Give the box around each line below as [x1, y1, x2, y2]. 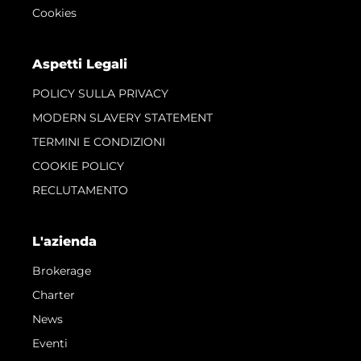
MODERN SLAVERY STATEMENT [32, 110, 213, 125]
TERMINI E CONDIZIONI [32, 134, 165, 149]
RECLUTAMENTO [32, 182, 128, 197]
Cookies [32, 5, 77, 20]
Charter [32, 287, 75, 302]
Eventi [32, 335, 68, 351]
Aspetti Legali [32, 56, 127, 72]
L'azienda [32, 233, 97, 249]
